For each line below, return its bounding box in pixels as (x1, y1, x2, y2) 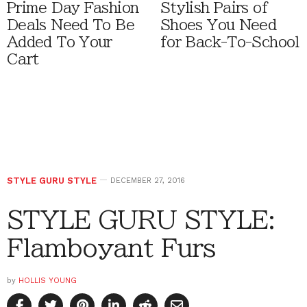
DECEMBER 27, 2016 (110, 175, 185, 185)
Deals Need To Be (7, 17, 134, 32)
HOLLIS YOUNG (19, 275, 77, 285)
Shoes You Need (160, 17, 277, 32)
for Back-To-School (160, 34, 299, 49)
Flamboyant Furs (7, 234, 215, 260)
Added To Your (7, 34, 112, 49)
